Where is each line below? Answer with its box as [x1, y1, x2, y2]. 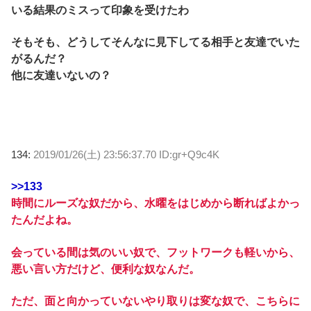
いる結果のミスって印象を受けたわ [11, 3, 189, 16]
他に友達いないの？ [11, 69, 111, 82]
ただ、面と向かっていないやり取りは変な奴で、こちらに [11, 295, 300, 308]
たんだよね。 [11, 214, 78, 226]
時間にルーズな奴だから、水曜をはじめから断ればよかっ [11, 197, 300, 210]
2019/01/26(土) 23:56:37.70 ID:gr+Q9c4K [33, 149, 219, 161]
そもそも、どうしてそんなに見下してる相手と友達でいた [11, 36, 300, 49]
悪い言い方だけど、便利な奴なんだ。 [11, 262, 200, 275]
